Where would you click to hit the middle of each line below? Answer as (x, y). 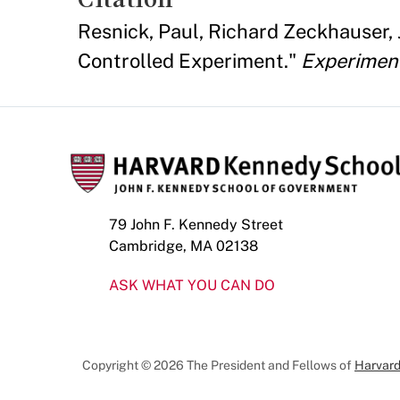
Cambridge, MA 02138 (183, 246)
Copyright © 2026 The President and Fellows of (218, 365)
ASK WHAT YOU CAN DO (192, 285)
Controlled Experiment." (189, 60)
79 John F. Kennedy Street (196, 224)
